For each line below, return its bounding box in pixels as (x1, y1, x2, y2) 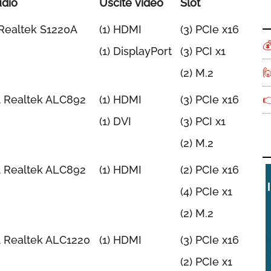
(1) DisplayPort (99, 45, 172, 57)
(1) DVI (99, 115, 131, 128)
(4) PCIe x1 (180, 185, 232, 198)
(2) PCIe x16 (180, 163, 239, 176)
